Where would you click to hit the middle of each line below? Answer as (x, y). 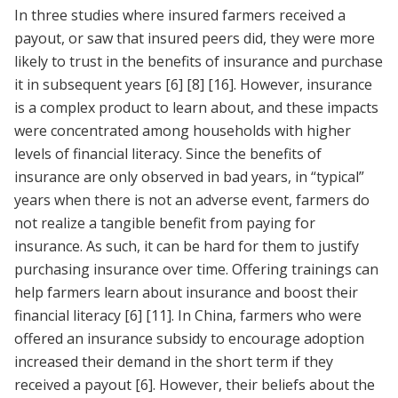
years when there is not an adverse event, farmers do (192, 200)
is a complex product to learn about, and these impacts (196, 108)
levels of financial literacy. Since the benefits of (168, 154)
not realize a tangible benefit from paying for (165, 223)
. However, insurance (303, 85)
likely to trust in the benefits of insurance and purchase (199, 62)
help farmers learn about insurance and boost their (186, 293)
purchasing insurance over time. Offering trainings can (196, 270)
